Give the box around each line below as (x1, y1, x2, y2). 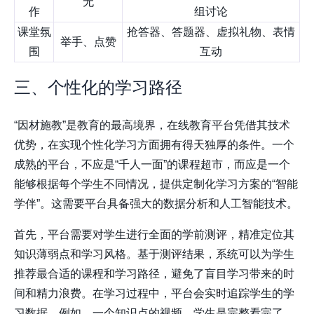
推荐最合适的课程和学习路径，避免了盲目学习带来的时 (14, 268, 294, 280)
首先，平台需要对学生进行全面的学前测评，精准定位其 (14, 228, 294, 241)
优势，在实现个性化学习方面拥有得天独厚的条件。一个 (14, 139, 294, 151)
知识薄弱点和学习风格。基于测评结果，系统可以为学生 (14, 248, 294, 261)
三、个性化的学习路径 (14, 78, 182, 97)
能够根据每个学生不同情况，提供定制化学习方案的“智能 (14, 178, 298, 191)
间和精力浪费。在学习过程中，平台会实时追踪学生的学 (14, 287, 294, 300)
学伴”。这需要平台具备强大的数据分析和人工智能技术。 (14, 198, 298, 210)
